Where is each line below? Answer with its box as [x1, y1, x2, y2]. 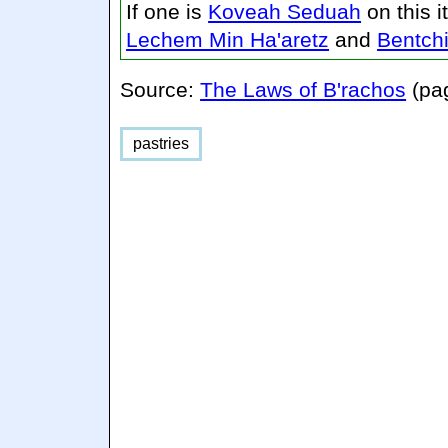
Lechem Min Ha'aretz [126, 27, 330, 51]
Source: [120, 77, 201, 101]
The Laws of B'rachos [200, 77, 407, 101]
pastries [133, 134, 190, 152]
